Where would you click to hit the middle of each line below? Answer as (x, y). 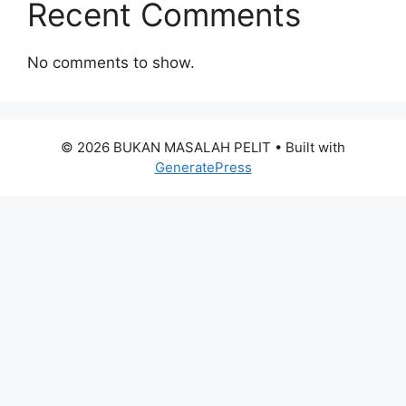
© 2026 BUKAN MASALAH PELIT (166, 148)
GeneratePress (203, 168)
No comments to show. (111, 63)
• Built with (308, 148)
